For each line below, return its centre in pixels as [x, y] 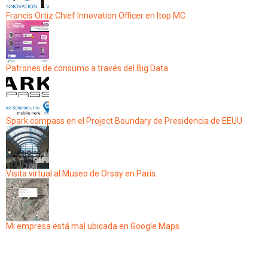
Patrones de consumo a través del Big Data [87, 68]
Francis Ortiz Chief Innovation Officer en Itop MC [96, 16]
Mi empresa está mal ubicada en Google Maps [93, 226]
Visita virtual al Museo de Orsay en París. [82, 174]
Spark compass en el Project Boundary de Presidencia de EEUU [124, 121]
